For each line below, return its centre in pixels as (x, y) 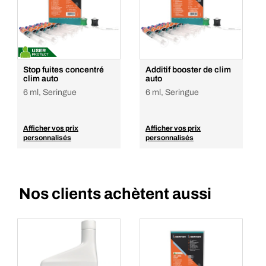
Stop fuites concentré (64, 70)
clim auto (41, 79)
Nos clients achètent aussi (115, 194)
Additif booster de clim (188, 70)
